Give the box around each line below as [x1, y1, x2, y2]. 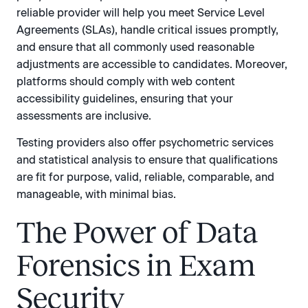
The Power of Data [16, 216, 258, 250]
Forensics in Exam [16, 249, 256, 283]
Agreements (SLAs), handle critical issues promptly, [16, 23, 278, 36]
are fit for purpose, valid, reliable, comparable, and [16, 170, 274, 184]
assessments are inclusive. [16, 109, 151, 122]
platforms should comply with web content [16, 74, 235, 88]
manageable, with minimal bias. [16, 188, 176, 201]
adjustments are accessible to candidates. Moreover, [16, 57, 287, 71]
